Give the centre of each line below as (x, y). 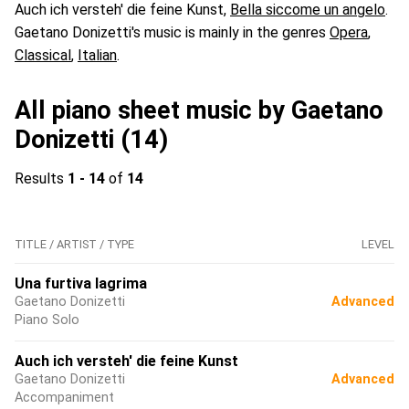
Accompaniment (64, 398)
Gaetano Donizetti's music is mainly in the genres (172, 32)
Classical (43, 55)
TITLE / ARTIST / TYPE (74, 244)
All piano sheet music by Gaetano (199, 110)
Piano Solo (47, 320)
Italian (97, 55)
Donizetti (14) (91, 140)
